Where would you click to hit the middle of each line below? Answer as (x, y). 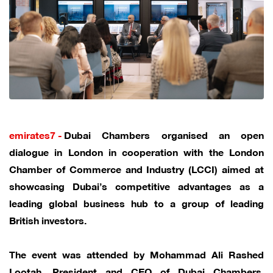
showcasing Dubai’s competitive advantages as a (136, 185)
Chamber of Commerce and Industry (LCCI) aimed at (136, 168)
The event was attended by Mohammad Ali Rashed (136, 253)
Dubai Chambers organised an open (164, 134)
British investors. (48, 219)
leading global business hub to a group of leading (136, 202)
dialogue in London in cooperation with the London (136, 151)
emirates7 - (36, 134)
